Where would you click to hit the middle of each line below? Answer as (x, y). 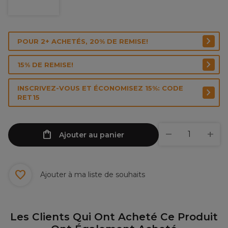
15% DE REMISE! (45, 65)
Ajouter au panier (91, 135)
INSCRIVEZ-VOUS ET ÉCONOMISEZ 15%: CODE (100, 88)
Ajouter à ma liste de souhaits (92, 174)
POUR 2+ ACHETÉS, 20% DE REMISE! (83, 41)
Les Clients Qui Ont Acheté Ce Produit (114, 217)
